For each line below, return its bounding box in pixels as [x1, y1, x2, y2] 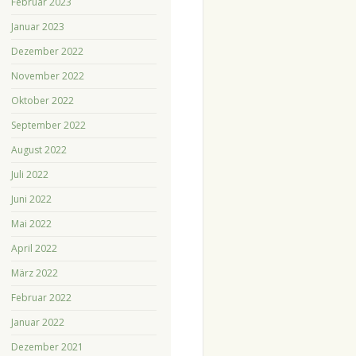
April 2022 [10, 241, 57, 255]
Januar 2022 [10, 315, 64, 329]
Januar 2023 [10, 19, 64, 33]
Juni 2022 [10, 192, 52, 206]
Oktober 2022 [10, 93, 74, 107]
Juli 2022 [10, 167, 48, 181]
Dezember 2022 [10, 44, 83, 58]
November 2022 [10, 68, 84, 83]
